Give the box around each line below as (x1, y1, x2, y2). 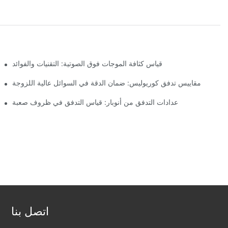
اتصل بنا (11, 204, 49, 218)
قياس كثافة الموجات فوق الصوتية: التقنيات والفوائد (12, 59, 163, 68)
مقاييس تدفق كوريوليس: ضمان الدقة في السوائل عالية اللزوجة (12, 78, 202, 88)
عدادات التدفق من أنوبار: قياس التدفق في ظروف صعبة (12, 98, 179, 107)
